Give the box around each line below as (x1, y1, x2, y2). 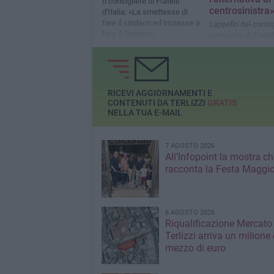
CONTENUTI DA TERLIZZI (107, 97, 207, 108)
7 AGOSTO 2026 (165, 142, 215, 150)
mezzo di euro (165, 242, 226, 254)
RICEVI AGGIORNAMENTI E (107, 87, 212, 98)
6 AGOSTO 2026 (165, 209, 215, 217)
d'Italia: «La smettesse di (102, 7, 188, 17)
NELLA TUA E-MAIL (107, 107, 182, 117)
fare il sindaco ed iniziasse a (102, 18, 200, 28)
